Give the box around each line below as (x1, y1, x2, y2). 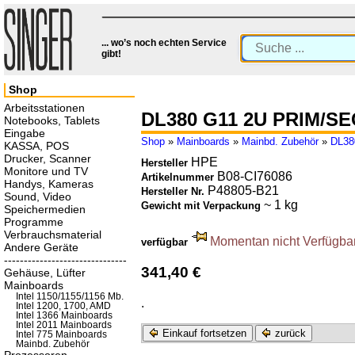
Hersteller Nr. (141, 185, 208, 198)
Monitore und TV (4, 165, 88, 177)
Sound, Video (4, 190, 71, 203)
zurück (272, 326, 306, 339)
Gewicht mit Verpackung (141, 200, 264, 212)
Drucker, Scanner (4, 152, 91, 165)
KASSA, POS (4, 139, 69, 152)
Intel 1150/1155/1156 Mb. (16, 292, 124, 301)
